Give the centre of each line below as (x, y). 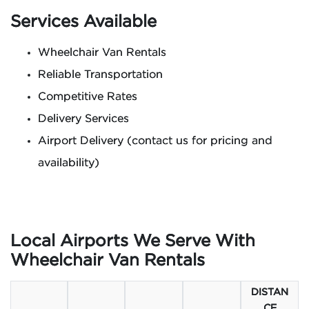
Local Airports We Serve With (133, 241)
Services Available (83, 22)
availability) (69, 163)
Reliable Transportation (100, 75)
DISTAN (270, 292)
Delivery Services (83, 119)
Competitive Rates (88, 97)
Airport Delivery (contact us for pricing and (155, 141)
